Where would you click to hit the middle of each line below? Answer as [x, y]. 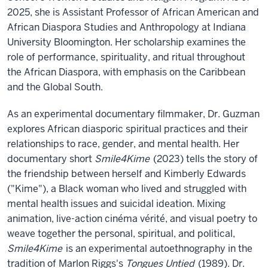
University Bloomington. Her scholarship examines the [127, 42]
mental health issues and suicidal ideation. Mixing [116, 204]
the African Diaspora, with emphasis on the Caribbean [126, 72]
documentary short [51, 159]
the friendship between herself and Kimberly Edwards [127, 174]
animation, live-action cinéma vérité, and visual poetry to [132, 219]
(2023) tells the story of [204, 159]
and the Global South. [55, 87]
